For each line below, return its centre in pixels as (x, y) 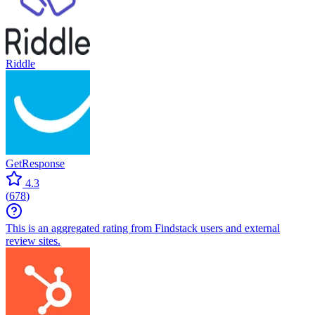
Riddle (20, 64)
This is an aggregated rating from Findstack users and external (143, 229)
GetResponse (35, 164)
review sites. (33, 241)
